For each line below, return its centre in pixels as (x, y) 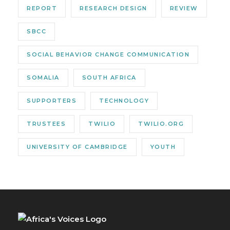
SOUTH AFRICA (109, 77)
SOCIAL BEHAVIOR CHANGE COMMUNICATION (108, 54)
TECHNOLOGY (124, 100)
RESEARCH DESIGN (113, 8)
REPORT (42, 8)
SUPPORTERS (52, 100)
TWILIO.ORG (161, 123)
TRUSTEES (46, 123)
